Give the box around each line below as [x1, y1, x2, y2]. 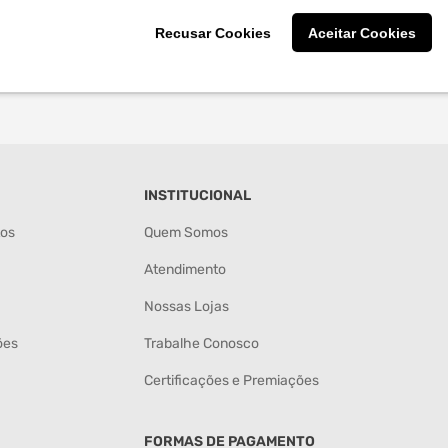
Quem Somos [143, 224, 228, 241]
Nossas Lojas [143, 298, 229, 315]
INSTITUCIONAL [143, 187, 251, 204]
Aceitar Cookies [308, 24, 416, 41]
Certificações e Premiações [143, 372, 319, 389]
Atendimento [143, 261, 226, 278]
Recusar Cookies [155, 24, 272, 41]
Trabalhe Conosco [143, 335, 259, 352]
